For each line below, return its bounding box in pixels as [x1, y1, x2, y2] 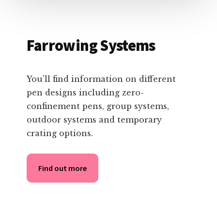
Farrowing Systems [26, 35, 155, 55]
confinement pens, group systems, [26, 101, 169, 111]
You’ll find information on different [26, 74, 176, 84]
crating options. [26, 128, 93, 138]
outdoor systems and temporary [26, 114, 162, 124]
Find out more [38, 163, 87, 173]
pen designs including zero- [26, 87, 144, 97]
